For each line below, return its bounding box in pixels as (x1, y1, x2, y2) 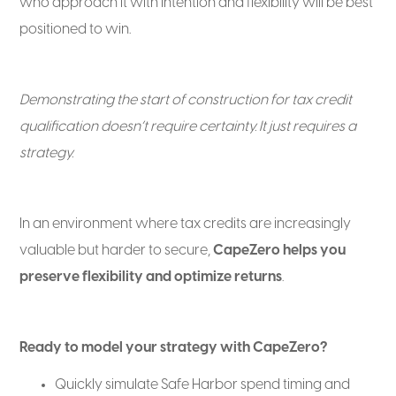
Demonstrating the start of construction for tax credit (19, 92, 353, 108)
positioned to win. (19, 21, 132, 37)
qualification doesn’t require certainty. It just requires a (19, 118, 357, 134)
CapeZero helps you (213, 242, 346, 258)
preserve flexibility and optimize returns (19, 269, 283, 285)
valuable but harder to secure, (19, 242, 214, 258)
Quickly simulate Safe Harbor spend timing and (55, 377, 351, 392)
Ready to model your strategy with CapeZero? (19, 339, 328, 355)
